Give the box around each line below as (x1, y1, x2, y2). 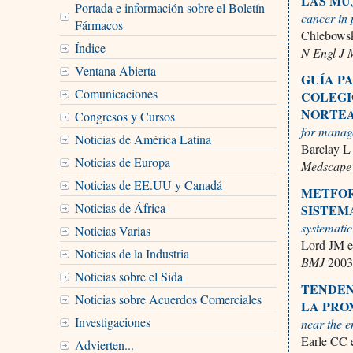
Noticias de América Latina (74, 130, 211, 147)
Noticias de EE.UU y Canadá (74, 176, 222, 193)
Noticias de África (74, 199, 165, 216)
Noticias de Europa (74, 153, 170, 170)
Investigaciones (74, 313, 150, 330)
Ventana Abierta (74, 61, 156, 79)
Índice (74, 39, 106, 56)
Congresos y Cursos (74, 107, 175, 124)
